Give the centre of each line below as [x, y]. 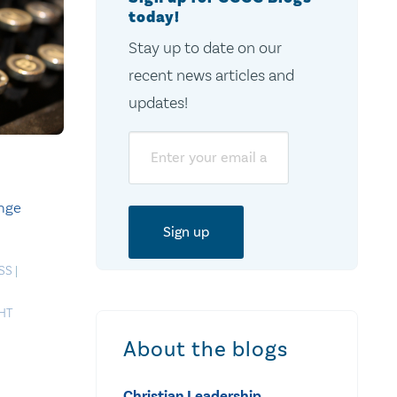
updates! [158, 102]
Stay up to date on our [205, 47]
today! [154, 17]
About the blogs [206, 349]
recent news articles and [211, 75]
